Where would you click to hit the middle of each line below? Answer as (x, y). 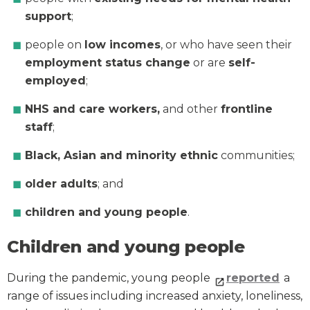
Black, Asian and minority (101, 156)
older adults (62, 184)
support (48, 17)
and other (191, 109)
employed (55, 81)
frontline (247, 109)
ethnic (198, 156)
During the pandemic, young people (110, 278)
